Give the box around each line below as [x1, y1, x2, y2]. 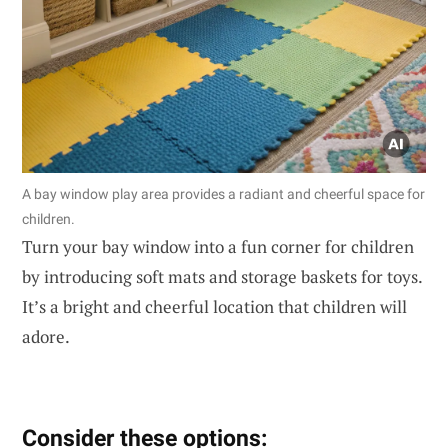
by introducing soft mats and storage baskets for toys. [22, 265, 422, 289]
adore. [22, 325, 70, 349]
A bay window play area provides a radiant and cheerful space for [22, 186, 425, 203]
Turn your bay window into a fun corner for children [22, 235, 414, 259]
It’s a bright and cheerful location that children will [22, 295, 407, 319]
